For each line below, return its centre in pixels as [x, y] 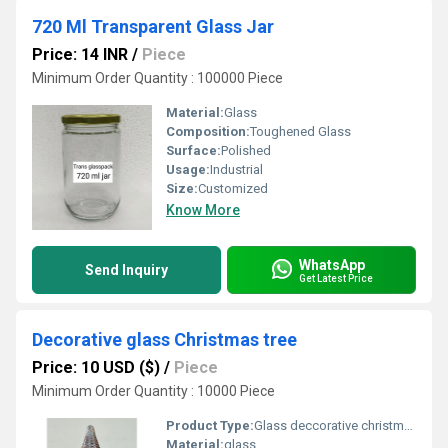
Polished [246, 150]
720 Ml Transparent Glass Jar [153, 26]
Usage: [188, 169]
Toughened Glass [300, 131]
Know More [203, 210]
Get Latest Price [336, 278]
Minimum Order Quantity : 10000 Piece [153, 391]
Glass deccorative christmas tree [329, 425]
